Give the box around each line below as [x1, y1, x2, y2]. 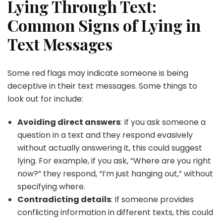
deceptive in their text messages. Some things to [7, 80, 197, 92]
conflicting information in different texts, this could [17, 206, 213, 218]
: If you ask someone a [120, 116, 206, 128]
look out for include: [7, 93, 83, 105]
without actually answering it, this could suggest [17, 142, 202, 154]
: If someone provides [111, 193, 194, 205]
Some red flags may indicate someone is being [7, 67, 188, 79]
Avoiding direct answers [17, 116, 120, 128]
